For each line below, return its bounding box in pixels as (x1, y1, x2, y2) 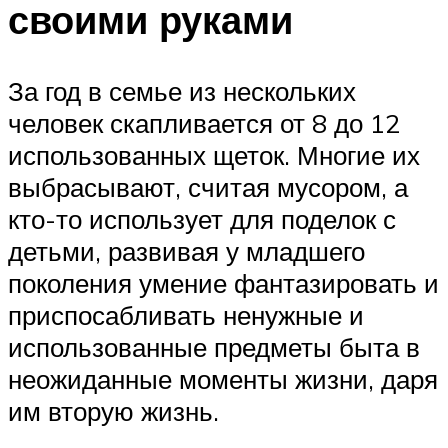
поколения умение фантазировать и (8, 267, 439, 300)
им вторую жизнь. (8, 395, 219, 428)
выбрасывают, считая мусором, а (8, 171, 408, 204)
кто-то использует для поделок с (8, 203, 396, 236)
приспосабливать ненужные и (8, 299, 364, 332)
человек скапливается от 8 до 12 (8, 107, 400, 140)
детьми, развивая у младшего (8, 235, 365, 268)
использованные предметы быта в (8, 331, 420, 364)
